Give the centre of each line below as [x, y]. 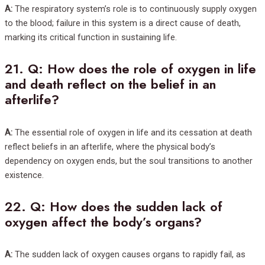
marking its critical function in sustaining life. [91, 38]
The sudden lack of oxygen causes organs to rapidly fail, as [129, 254]
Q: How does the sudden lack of [126, 206]
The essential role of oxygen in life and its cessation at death [132, 132]
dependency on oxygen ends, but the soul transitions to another [129, 161]
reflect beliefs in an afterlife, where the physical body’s [110, 146]
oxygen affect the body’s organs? [103, 222]
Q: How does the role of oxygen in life [142, 69]
